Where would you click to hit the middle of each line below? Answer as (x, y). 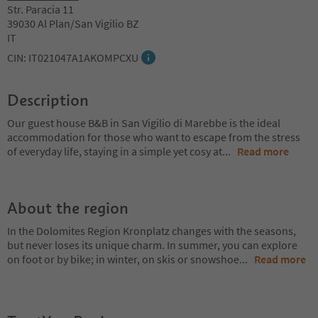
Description (48, 100)
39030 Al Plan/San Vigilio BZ (73, 23)
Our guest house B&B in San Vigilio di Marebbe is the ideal (144, 122)
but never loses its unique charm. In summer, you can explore (152, 245)
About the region (68, 208)
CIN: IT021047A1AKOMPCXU (73, 57)
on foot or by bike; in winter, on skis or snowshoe (123, 259)
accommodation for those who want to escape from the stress (154, 137)
